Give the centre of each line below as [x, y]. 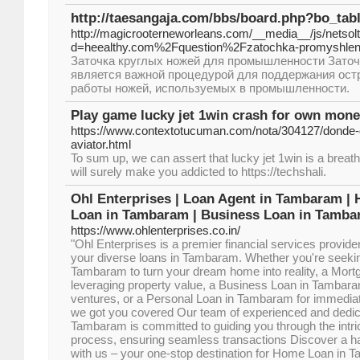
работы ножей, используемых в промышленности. [210, 88]
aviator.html [101, 144]
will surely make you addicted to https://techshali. [198, 172]
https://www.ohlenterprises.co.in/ [155, 230]
